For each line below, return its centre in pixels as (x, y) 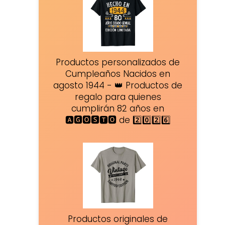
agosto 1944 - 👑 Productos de (118, 85)
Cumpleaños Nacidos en (118, 74)
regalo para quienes (118, 97)
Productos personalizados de (118, 62)
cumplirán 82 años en (118, 108)
